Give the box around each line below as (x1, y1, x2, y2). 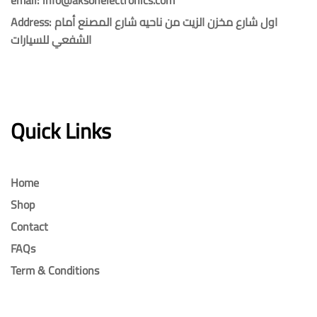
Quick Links (11, 110, 111, 151)
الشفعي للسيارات (11, 28, 91, 50)
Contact (11, 215, 48, 237)
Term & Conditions (11, 259, 99, 281)
